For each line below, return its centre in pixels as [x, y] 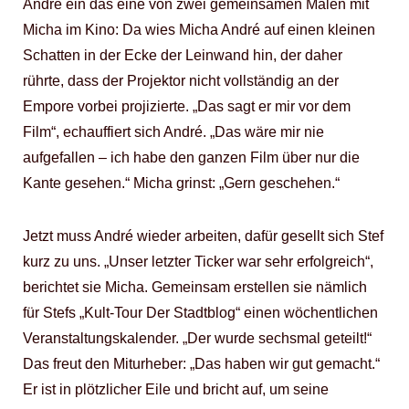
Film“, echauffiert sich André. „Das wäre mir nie [173, 132]
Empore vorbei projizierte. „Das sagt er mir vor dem [187, 106]
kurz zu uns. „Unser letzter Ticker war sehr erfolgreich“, [198, 262]
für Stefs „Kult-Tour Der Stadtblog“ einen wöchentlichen [200, 313]
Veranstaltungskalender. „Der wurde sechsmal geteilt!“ [197, 338]
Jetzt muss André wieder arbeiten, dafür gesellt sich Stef [203, 236]
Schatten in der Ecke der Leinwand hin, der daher [183, 55]
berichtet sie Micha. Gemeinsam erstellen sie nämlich [195, 287]
